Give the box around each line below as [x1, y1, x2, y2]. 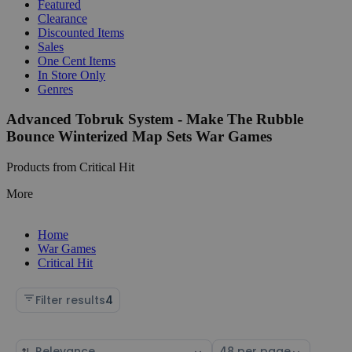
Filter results [35, 291, 105, 308]
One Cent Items [38, 53, 115, 68]
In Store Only [38, 68, 105, 82]
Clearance [38, 11, 87, 25]
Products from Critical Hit [6, 159, 134, 174]
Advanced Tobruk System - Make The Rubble [6, 111, 303, 128]
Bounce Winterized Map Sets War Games [6, 128, 272, 145]
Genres [38, 82, 73, 96]
